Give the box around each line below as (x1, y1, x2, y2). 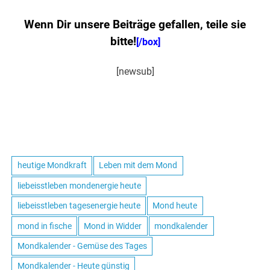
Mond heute (152, 201, 198, 211)
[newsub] (116, 66, 154, 78)
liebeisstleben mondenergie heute (17, 180, 141, 190)
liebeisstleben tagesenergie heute (17, 201, 140, 211)
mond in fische (17, 221, 72, 231)
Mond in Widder (84, 221, 142, 231)
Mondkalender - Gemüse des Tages (17, 240, 147, 251)
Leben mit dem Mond (99, 160, 178, 171)
